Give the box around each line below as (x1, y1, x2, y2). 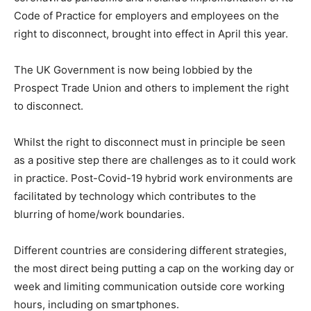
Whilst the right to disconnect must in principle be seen (14, 135, 285, 149)
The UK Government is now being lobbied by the (14, 63, 253, 77)
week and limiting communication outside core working (14, 280, 285, 294)
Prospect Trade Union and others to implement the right (14, 81, 289, 95)
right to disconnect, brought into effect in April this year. (14, 27, 288, 41)
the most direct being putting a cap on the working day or (14, 262, 294, 276)
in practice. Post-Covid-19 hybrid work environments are (14, 171, 293, 185)
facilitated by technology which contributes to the (14, 190, 256, 203)
